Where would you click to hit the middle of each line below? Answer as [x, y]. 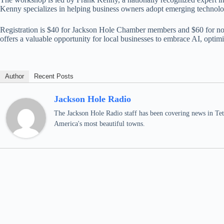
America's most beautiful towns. [99, 124]
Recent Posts [54, 76]
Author [14, 76]
